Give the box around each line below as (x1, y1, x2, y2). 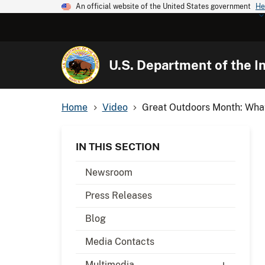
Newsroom (85, 166, 132, 178)
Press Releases (85, 189, 152, 201)
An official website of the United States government (76, 2, 251, 11)
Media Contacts (85, 235, 154, 247)
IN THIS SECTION (76, 140, 160, 153)
